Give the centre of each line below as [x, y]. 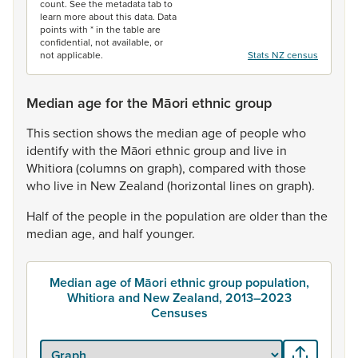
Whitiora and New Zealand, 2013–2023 [179, 298]
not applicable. [72, 55]
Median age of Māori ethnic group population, [179, 282]
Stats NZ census [283, 55]
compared [218, 168]
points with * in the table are [100, 29]
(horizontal [198, 185]
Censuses [179, 313]
